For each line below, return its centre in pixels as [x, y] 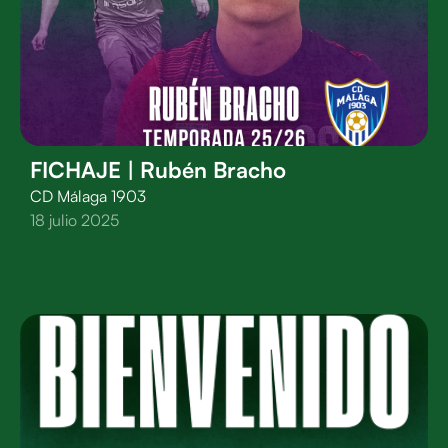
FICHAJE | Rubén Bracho [158, 169]
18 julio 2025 [74, 220]
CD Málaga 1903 [88, 196]
